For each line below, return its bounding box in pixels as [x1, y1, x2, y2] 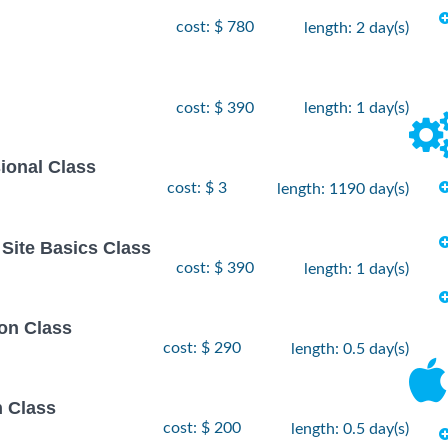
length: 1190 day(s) [277, 180, 409, 197]
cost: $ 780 [176, 19, 254, 36]
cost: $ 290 [163, 340, 241, 357]
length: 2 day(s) [304, 20, 409, 37]
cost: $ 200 [163, 420, 241, 437]
